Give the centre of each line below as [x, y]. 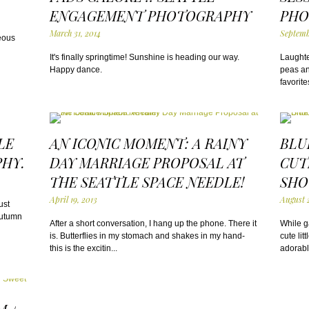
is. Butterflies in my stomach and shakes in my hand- [148, 236]
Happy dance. [76, 70]
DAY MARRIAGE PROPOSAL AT [147, 162]
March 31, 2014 [76, 33]
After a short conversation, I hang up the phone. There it [153, 223]
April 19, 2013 [74, 199]
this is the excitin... [84, 248]
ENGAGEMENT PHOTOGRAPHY [151, 16]
